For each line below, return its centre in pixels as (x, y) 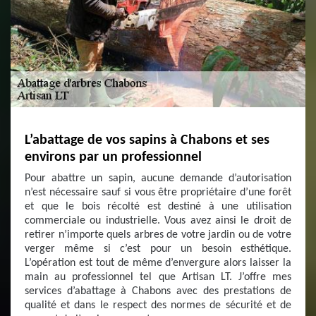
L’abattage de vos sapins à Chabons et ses (147, 140)
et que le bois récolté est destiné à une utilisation (158, 207)
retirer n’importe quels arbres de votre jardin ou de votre (158, 235)
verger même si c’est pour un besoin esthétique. (158, 249)
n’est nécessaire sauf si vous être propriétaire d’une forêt (158, 193)
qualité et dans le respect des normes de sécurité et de (158, 305)
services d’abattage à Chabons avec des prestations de (158, 291)
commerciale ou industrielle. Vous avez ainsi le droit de (158, 221)
